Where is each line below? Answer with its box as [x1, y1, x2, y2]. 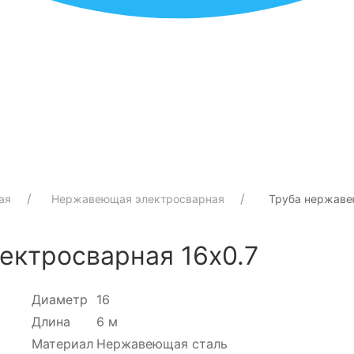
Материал [32, 335, 94, 352]
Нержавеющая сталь [96, 335, 228, 352]
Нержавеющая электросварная [51, 191, 224, 205]
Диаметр [32, 291, 88, 307]
